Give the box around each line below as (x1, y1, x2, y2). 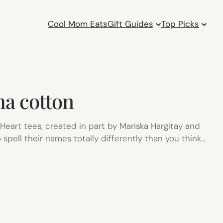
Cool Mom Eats (48, 18, 108, 29)
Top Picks (161, 18, 200, 29)
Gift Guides (108, 18, 154, 29)
